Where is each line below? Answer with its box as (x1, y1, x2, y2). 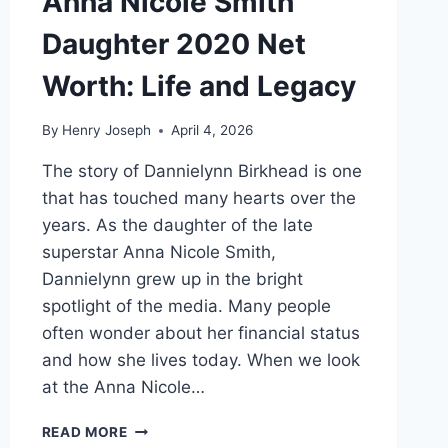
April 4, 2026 (170, 122, 253, 139)
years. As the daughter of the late (41, 215, 313, 236)
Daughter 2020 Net (41, 26, 306, 61)
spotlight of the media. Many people (41, 296, 331, 317)
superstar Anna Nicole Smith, (41, 242, 276, 263)
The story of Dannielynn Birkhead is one (41, 161, 362, 182)
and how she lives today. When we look (41, 350, 360, 371)
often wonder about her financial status (41, 323, 360, 344)
